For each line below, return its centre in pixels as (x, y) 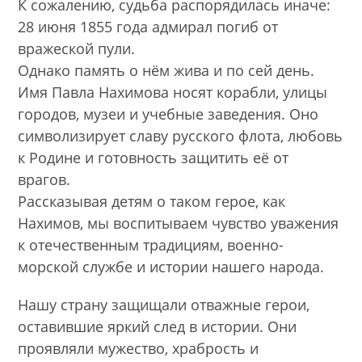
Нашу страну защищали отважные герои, (164, 305)
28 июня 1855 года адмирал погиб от (148, 27)
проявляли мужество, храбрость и (139, 349)
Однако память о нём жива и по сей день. (166, 71)
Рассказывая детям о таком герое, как (152, 202)
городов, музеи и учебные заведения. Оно (168, 114)
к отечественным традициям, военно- (151, 245)
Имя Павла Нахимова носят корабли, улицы (173, 93)
